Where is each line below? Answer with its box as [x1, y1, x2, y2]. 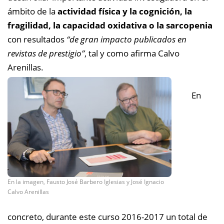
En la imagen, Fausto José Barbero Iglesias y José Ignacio [7, 177, 164, 186]
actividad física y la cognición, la [57, 5, 192, 17]
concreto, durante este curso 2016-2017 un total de [7, 210, 207, 222]
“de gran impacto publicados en [66, 33, 186, 45]
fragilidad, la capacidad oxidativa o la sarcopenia [7, 19, 212, 31]
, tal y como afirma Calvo [84, 47, 179, 59]
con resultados [7, 33, 66, 45]
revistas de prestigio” [7, 47, 84, 59]
